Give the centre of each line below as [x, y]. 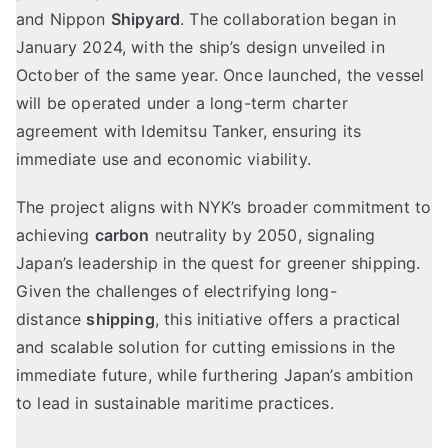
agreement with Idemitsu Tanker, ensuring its [189, 131]
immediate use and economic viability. [163, 159]
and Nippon [63, 19]
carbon [122, 235]
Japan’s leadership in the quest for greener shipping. [218, 263]
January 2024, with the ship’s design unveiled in [200, 47]
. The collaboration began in [288, 19]
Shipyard [145, 19]
